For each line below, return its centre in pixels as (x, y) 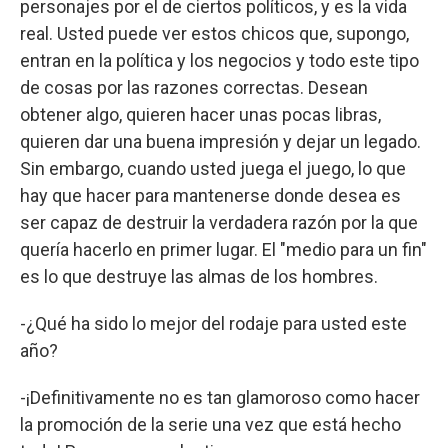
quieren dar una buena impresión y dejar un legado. (220, 141)
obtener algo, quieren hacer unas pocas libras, (200, 114)
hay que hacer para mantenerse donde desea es (210, 195)
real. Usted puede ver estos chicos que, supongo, (214, 33)
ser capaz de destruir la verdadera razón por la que (219, 222)
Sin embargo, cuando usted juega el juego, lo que (213, 168)
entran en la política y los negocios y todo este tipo (219, 60)
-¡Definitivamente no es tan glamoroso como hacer (220, 397)
